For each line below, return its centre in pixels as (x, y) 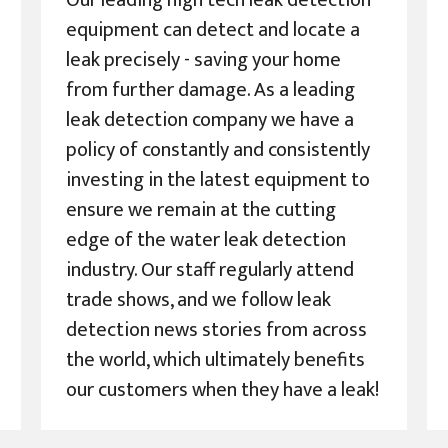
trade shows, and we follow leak (198, 300)
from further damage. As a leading (210, 90)
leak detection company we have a (209, 120)
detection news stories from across (216, 330)
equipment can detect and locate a (212, 30)
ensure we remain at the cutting (200, 210)
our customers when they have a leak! (222, 390)
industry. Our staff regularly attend (209, 270)
